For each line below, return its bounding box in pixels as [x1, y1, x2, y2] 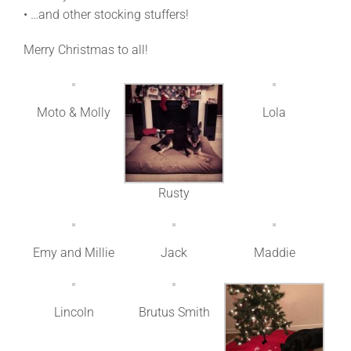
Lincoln [53, 305, 94, 320]
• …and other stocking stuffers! [24, 7, 189, 23]
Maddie [253, 245, 295, 261]
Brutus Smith [138, 305, 210, 320]
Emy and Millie [33, 245, 115, 261]
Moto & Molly [37, 105, 111, 121]
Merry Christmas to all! [24, 42, 148, 58]
